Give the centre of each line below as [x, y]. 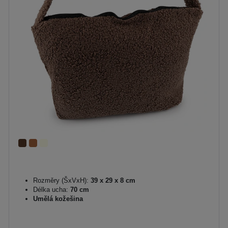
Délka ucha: [51, 190]
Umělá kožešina [58, 199]
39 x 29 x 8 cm [112, 180]
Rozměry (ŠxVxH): [61, 180]
